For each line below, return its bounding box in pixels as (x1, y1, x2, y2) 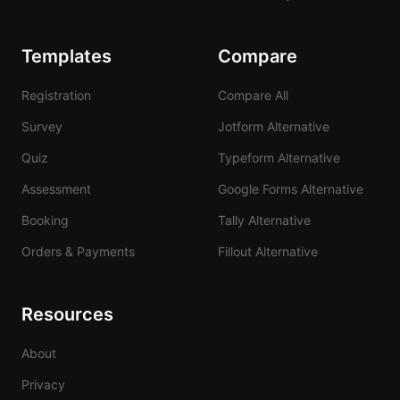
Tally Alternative (218, 212, 311, 228)
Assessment (21, 180, 91, 196)
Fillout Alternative (218, 243, 318, 259)
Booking (21, 212, 69, 228)
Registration (21, 87, 91, 103)
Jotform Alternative (218, 118, 329, 134)
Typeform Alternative (218, 149, 340, 165)
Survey (21, 118, 62, 134)
